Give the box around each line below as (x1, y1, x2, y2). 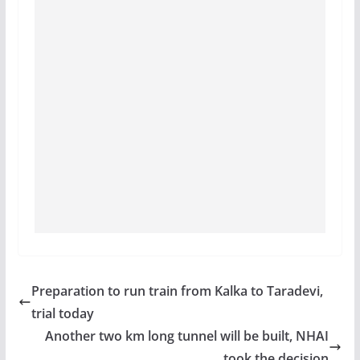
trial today (31, 304, 94, 322)
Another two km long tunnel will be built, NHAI (45, 326, 329, 345)
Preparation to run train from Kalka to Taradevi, (31, 281, 323, 300)
